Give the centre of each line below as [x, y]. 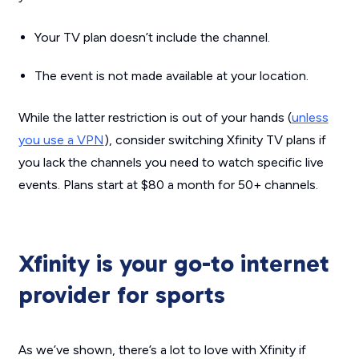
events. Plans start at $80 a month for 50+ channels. [168, 184]
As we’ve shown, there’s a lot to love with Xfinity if [162, 349]
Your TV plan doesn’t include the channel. [152, 37]
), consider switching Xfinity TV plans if [215, 139]
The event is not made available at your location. [171, 75]
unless [310, 117]
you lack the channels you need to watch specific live [171, 162]
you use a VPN [61, 139]
